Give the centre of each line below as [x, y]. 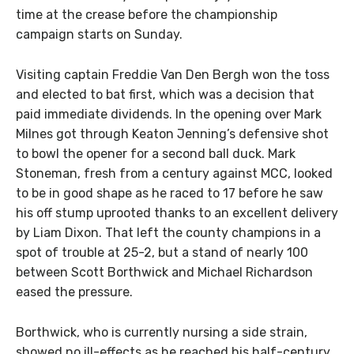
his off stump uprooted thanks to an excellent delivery [177, 213]
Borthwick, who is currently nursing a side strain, [162, 332]
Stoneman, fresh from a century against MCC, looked [174, 173]
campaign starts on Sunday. [99, 34]
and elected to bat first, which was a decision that [165, 94]
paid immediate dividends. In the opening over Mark [169, 114]
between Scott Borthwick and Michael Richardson [164, 272]
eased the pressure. [74, 292]
